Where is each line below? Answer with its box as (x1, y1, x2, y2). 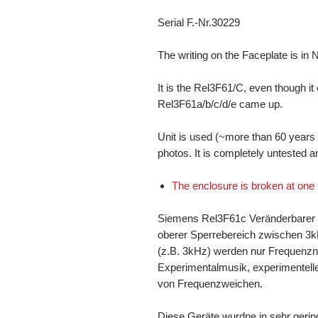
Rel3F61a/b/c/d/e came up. (158, 97, 283, 110)
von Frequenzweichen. (158, 277, 263, 290)
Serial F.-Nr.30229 (158, 16, 240, 28)
